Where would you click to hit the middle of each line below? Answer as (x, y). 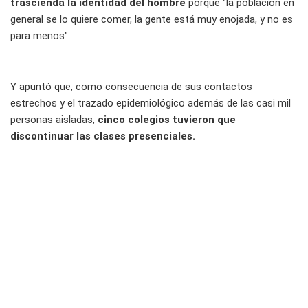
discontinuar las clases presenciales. (103, 136)
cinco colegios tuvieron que (167, 119)
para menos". (40, 35)
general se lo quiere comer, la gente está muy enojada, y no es (152, 19)
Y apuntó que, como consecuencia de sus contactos (131, 86)
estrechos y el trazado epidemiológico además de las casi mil (151, 103)
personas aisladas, (54, 119)
